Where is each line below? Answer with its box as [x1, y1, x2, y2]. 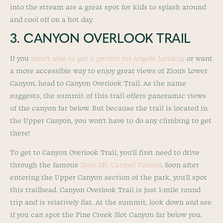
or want [185, 54, 213, 63]
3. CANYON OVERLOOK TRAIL [10, 33, 191, 47]
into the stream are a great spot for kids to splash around [10, 2, 206, 11]
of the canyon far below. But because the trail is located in [10, 104, 208, 112]
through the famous [10, 160, 80, 169]
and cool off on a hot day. [10, 15, 94, 24]
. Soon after [161, 160, 199, 169]
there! [10, 128, 30, 137]
